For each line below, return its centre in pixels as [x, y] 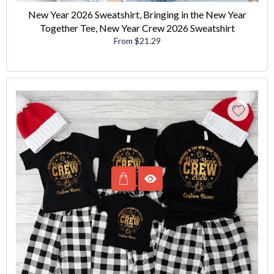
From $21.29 [137, 40]
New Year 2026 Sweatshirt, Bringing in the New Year [137, 14]
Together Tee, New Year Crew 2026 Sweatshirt [137, 28]
